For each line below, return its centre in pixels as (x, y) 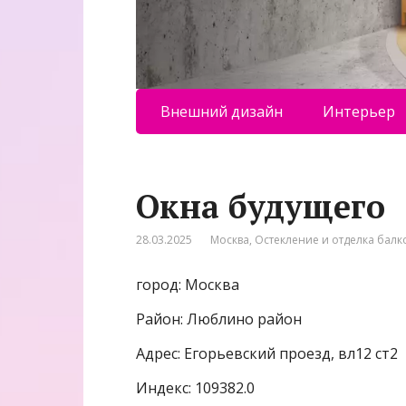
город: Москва (188, 284)
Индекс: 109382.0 (195, 387)
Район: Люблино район (219, 319)
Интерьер (358, 111)
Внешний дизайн (221, 111)
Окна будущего (261, 206)
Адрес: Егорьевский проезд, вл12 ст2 (267, 353)
